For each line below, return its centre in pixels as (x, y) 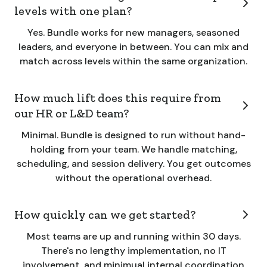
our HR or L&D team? (72, 113)
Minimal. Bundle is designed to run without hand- (133, 135)
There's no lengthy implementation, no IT (133, 250)
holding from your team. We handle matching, (133, 149)
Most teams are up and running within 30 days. (133, 236)
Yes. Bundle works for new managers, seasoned (133, 32)
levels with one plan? (73, 10)
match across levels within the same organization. (133, 61)
